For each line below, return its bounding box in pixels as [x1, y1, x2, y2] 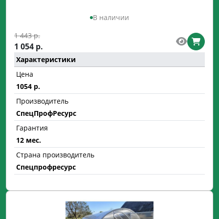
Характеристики [16, 55, 76, 64]
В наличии [93, 13, 129, 22]
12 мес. [16, 135, 41, 145]
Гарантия [16, 123, 48, 132]
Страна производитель [16, 150, 94, 159]
